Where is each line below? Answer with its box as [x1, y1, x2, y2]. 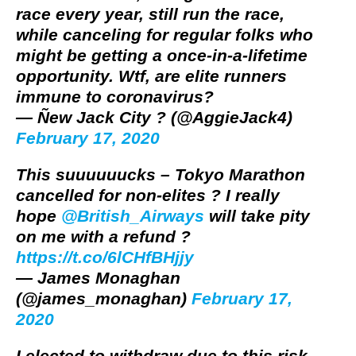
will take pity [204, 207, 310, 226]
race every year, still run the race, [16, 5, 284, 24]
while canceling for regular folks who [16, 25, 313, 44]
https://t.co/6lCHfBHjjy [16, 248, 194, 267]
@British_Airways [61, 207, 204, 226]
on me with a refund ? [16, 227, 191, 246]
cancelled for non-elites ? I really [16, 186, 280, 205]
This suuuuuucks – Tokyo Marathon [16, 165, 305, 184]
